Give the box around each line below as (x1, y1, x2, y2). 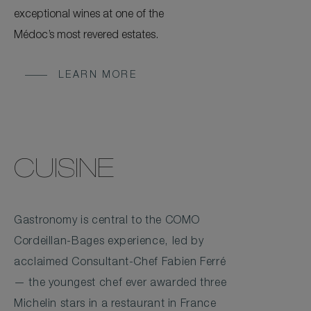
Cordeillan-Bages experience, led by (14, 236, 204, 248)
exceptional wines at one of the (14, 9, 164, 21)
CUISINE (14, 158, 114, 185)
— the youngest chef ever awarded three (14, 278, 227, 289)
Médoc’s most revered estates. (14, 30, 158, 42)
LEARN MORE (58, 70, 137, 81)
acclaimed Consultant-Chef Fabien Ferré (14, 257, 226, 269)
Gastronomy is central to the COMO (14, 215, 201, 227)
